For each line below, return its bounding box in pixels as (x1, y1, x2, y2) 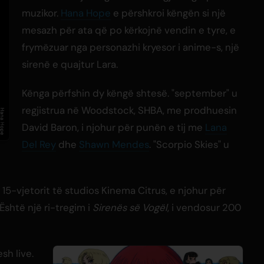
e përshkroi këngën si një (111, 6, 226, 20)
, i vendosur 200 (167, 201, 241, 214)
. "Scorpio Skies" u (149, 138, 229, 151)
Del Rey (22, 138, 56, 151)
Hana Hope (61, 6, 111, 20)
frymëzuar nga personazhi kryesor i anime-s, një (22, 41, 239, 54)
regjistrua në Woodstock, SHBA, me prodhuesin (22, 104, 237, 117)
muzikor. (22, 6, 61, 20)
